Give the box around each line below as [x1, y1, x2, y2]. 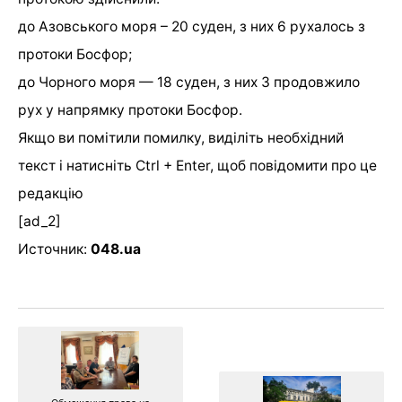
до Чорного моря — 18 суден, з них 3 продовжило [18, 74, 360, 92]
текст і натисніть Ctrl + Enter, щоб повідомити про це [18, 157, 377, 175]
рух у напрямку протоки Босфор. [18, 101, 242, 119]
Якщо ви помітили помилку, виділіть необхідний [18, 129, 344, 147]
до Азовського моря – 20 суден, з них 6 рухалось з [18, 18, 365, 36]
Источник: [18, 240, 91, 258]
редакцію [18, 185, 83, 203]
